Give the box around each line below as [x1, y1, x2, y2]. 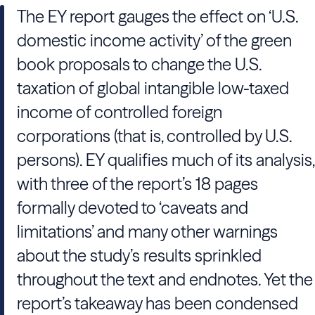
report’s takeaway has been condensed [17, 293, 298, 314]
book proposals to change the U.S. [17, 54, 262, 75]
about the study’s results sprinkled [17, 245, 262, 266]
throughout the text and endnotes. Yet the [17, 269, 313, 290]
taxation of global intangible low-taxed [17, 78, 289, 98]
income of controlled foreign [17, 102, 222, 122]
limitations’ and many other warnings [17, 221, 278, 242]
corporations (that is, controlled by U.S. [17, 126, 292, 146]
